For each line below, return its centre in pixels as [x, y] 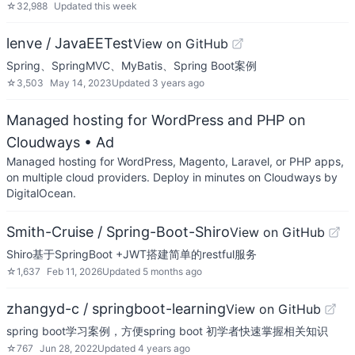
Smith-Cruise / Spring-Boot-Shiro [118, 232]
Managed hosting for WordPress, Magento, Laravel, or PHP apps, [175, 161]
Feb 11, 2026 [74, 271]
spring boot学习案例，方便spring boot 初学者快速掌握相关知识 [167, 331]
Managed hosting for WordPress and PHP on [156, 120]
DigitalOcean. [41, 193]
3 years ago [178, 83]
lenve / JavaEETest [70, 43]
